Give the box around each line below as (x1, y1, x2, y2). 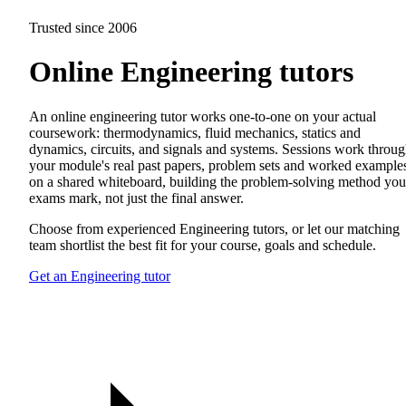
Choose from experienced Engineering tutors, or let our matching (29, 220, 400, 237)
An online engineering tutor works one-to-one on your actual (29, 108, 376, 124)
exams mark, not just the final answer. (29, 189, 244, 206)
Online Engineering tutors (29, 55, 353, 89)
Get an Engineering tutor (29, 267, 170, 284)
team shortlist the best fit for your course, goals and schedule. (29, 237, 376, 253)
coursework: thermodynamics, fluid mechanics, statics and (29, 124, 361, 140)
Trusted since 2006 (29, 20, 137, 35)
